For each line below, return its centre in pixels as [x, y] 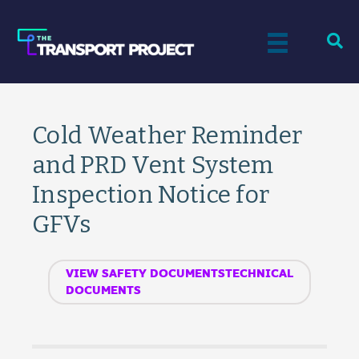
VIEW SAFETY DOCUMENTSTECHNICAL [179, 273]
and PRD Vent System [153, 165]
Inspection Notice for [151, 195]
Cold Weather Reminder [167, 135]
